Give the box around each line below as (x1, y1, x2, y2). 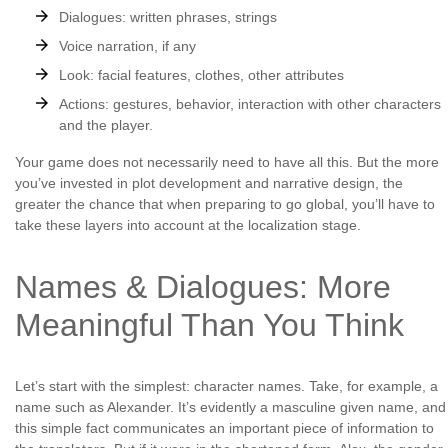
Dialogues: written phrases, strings (59, 8, 277, 25)
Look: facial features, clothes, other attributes (59, 66, 344, 83)
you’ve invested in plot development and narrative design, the (15, 174, 403, 191)
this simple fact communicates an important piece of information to (15, 419, 434, 436)
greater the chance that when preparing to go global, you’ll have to (15, 195, 435, 212)
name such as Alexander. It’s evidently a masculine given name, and (15, 398, 446, 415)
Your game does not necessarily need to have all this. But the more (15, 153, 439, 170)
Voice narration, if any (59, 37, 196, 54)
